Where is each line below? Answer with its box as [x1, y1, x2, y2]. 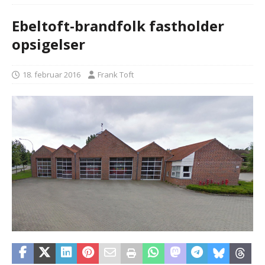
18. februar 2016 [22, 69, 80, 80]
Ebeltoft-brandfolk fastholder [12, 16, 224, 35]
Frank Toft [98, 69, 134, 80]
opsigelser [12, 34, 85, 54]
